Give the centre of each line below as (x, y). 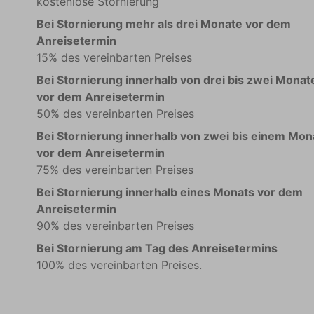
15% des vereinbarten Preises (114, 58)
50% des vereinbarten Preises (115, 114)
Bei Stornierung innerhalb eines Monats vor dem (169, 192)
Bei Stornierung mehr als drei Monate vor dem (163, 24)
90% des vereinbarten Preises (115, 226)
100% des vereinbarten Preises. (119, 265)
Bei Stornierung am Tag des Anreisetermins (157, 248)
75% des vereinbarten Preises (115, 170)
